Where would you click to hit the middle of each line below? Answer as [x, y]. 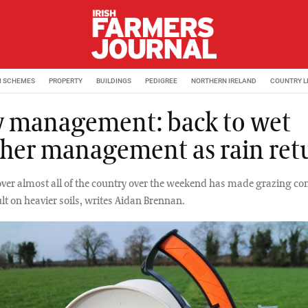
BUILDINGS [114, 80]
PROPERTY [66, 80]
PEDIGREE [161, 80]
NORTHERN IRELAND [224, 80]
